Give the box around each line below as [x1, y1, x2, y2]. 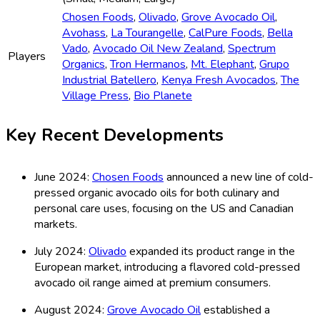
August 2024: [34, 301, 107, 318]
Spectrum [228, 41, 276, 57]
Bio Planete [134, 88, 192, 104]
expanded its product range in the [126, 243, 295, 259]
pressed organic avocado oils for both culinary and [34, 184, 279, 201]
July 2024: [34, 243, 89, 259]
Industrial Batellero [62, 72, 156, 89]
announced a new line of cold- [164, 169, 314, 185]
